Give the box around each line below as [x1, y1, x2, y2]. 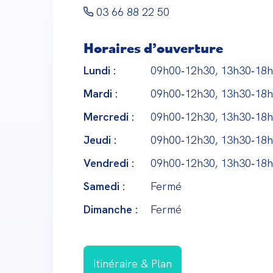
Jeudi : [83, 133, 116, 147]
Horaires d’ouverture [83, 38, 223, 57]
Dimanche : [83, 202, 138, 216]
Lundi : [83, 63, 116, 77]
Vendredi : [83, 156, 134, 170]
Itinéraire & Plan [93, 257, 172, 271]
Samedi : [83, 179, 125, 193]
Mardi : [83, 87, 118, 101]
